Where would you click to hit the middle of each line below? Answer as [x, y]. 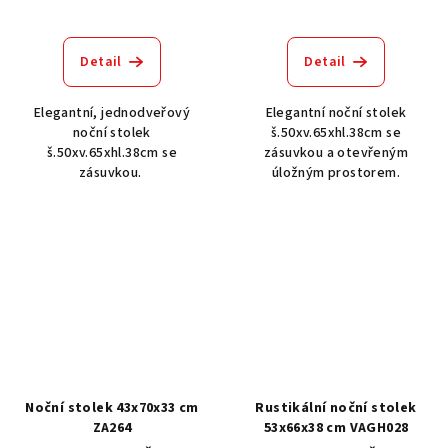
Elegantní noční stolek [336, 112]
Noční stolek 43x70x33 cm [112, 408]
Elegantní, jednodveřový [112, 112]
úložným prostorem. [336, 172]
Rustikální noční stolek [336, 408]
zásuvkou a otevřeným [335, 152]
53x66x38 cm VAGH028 [336, 428]
